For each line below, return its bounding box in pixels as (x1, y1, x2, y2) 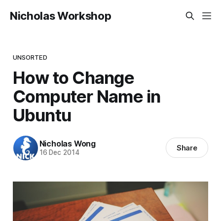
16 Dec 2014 (39, 148, 79, 157)
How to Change (12, 67, 134, 88)
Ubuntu (12, 104, 72, 125)
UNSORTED (12, 53, 47, 61)
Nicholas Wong (39, 139, 96, 149)
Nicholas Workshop (10, 9, 111, 22)
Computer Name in (12, 85, 161, 107)
